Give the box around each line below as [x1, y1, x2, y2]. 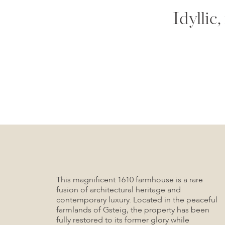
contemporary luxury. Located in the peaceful [56, 194, 217, 205]
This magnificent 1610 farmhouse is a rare [56, 174, 203, 185]
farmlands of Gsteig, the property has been [56, 204, 209, 215]
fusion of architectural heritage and [56, 184, 181, 195]
